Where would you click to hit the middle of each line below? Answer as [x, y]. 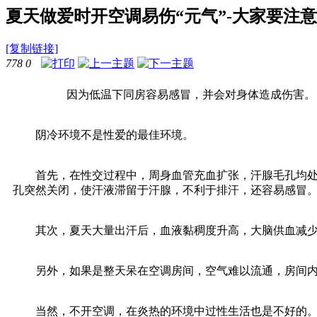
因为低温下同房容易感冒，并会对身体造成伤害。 [164, 94]
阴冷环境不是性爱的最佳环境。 [103, 134]
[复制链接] [32, 48]
